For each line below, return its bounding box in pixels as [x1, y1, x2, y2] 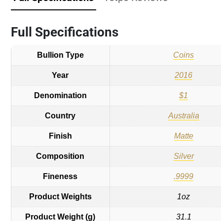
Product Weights [29, 192, 92, 201]
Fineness [43, 172, 78, 181]
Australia [168, 111, 199, 120]
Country [45, 111, 76, 120]
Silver [173, 152, 194, 160]
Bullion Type [37, 51, 84, 59]
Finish [48, 132, 72, 140]
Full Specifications [10, 25, 118, 39]
